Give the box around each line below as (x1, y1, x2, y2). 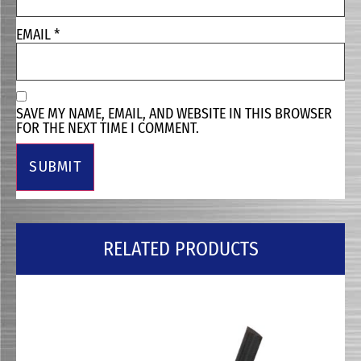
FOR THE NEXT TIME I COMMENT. (16, 119, 199, 138)
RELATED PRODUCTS (102, 238, 259, 261)
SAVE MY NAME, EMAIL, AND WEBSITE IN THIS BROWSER (16, 105, 332, 123)
